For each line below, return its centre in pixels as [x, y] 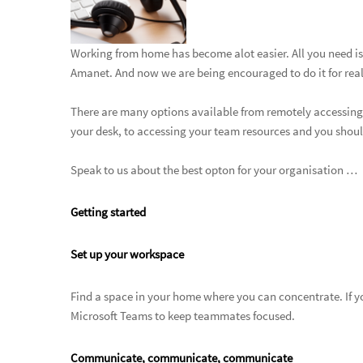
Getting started [108, 211]
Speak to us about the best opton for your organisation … [214, 169]
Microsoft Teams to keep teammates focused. [183, 315]
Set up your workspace [127, 254]
